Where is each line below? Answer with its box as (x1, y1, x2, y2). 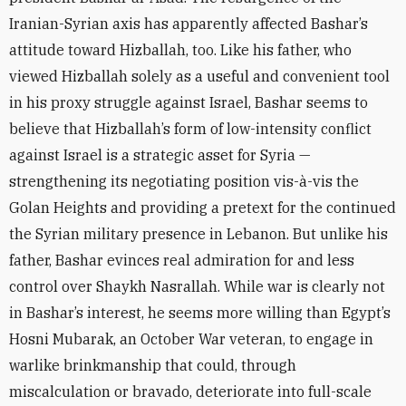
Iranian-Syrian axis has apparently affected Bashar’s (9, 14, 368, 33)
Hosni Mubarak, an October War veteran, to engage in (9, 330, 373, 348)
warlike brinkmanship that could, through (9, 356, 296, 374)
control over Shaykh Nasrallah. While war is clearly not (9, 277, 385, 295)
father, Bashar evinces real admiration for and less (9, 251, 354, 269)
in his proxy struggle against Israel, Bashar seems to (9, 93, 368, 111)
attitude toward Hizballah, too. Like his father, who (9, 41, 352, 59)
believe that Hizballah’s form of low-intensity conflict (9, 120, 372, 138)
